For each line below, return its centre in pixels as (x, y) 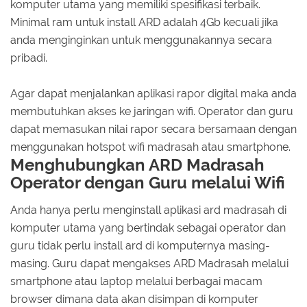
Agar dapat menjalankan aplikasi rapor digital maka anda (153, 93)
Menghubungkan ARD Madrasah (137, 164)
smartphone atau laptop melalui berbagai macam (136, 282)
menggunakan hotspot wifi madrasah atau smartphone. (150, 147)
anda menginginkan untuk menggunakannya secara (141, 40)
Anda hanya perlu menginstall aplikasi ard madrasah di (148, 210)
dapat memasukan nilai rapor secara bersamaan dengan (153, 129)
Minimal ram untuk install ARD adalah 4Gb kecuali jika (144, 22)
